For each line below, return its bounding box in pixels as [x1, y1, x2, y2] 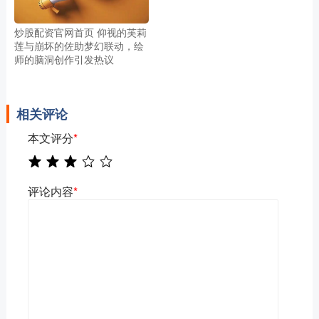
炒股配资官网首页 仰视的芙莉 [14, 25, 147, 40]
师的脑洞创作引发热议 [14, 52, 114, 67]
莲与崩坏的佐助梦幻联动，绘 [14, 38, 144, 53]
